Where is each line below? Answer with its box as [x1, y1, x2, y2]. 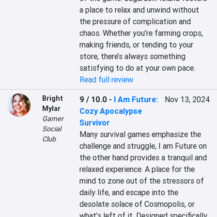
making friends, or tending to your [79, 40, 194, 49]
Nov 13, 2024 [164, 94, 210, 104]
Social [42, 124, 61, 133]
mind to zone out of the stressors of [79, 176, 204, 186]
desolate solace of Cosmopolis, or [79, 199, 195, 209]
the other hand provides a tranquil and [79, 153, 207, 162]
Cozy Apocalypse [79, 106, 142, 116]
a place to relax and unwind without [79, 5, 200, 15]
